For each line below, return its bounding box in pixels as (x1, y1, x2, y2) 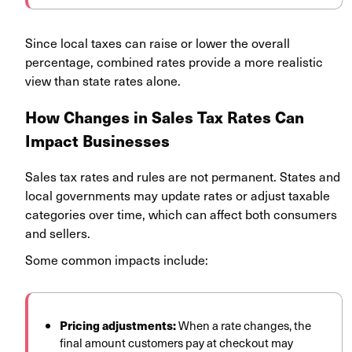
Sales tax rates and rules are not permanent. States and (25, 167, 340, 186)
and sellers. (25, 223, 90, 243)
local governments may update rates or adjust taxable (25, 185, 330, 205)
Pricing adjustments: (60, 317, 176, 334)
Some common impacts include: (25, 250, 208, 269)
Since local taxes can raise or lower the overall (25, 33, 290, 53)
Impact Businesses (25, 129, 170, 152)
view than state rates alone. (25, 71, 181, 90)
